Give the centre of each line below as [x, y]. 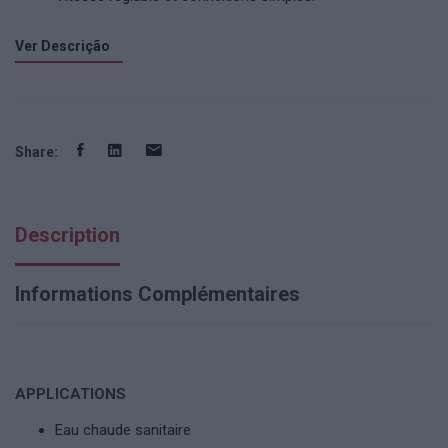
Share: [36, 152]
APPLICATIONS [70, 394]
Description [67, 235]
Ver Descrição [62, 46]
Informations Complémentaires [157, 294]
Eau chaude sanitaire [123, 430]
